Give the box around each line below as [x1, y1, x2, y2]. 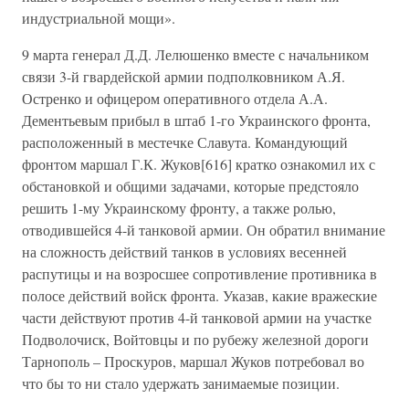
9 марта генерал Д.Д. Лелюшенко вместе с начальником [22, 45, 369, 64]
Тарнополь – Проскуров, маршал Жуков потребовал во [22, 351, 364, 371]
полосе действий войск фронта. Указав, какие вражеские [22, 286, 377, 305]
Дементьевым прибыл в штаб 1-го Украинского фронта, [22, 110, 371, 130]
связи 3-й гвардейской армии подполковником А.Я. [22, 67, 345, 86]
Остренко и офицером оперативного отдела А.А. [22, 89, 328, 108]
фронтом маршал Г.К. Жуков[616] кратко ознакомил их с [22, 154, 375, 173]
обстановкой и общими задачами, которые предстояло [22, 176, 359, 195]
